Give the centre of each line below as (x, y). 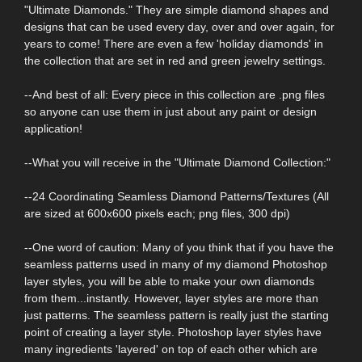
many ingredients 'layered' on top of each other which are (171, 349)
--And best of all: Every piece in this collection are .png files (175, 95)
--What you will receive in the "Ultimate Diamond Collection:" (177, 163)
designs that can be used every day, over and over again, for (179, 27)
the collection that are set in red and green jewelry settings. (175, 61)
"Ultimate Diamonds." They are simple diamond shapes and (177, 10)
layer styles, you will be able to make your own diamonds (169, 282)
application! (53, 129)
